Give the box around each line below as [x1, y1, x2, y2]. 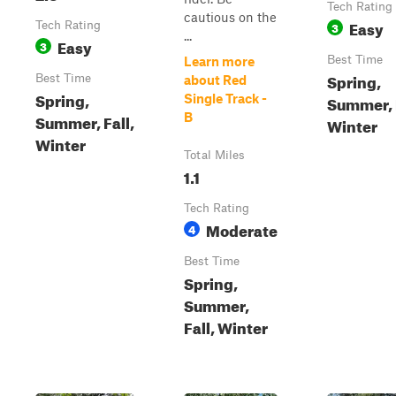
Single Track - [184, 90, 267, 106]
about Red [184, 72, 247, 88]
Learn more [184, 53, 255, 69]
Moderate [206, 217, 278, 240]
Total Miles [184, 148, 245, 162]
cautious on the [184, 9, 277, 25]
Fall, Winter [184, 314, 268, 338]
